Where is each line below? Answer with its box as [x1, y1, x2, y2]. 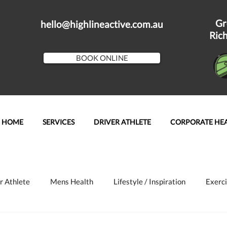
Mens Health [50, 177, 93, 186]
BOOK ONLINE [75, 53, 128, 62]
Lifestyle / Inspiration [113, 177, 185, 186]
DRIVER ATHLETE [94, 118, 151, 126]
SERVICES [43, 118, 74, 126]
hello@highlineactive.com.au [41, 18, 163, 30]
